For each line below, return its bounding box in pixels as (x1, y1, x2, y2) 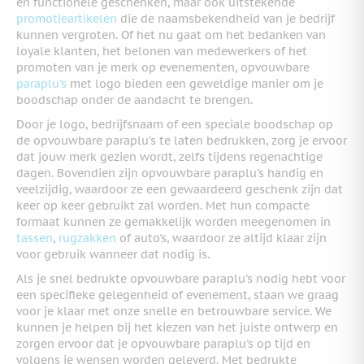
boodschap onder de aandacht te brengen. (16, 93, 253, 108)
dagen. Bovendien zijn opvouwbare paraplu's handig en (16, 166, 323, 181)
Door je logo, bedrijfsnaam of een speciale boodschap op (16, 117, 333, 132)
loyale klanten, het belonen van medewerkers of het (16, 44, 307, 59)
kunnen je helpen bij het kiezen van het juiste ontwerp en (16, 320, 338, 336)
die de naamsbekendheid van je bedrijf (117, 11, 335, 27)
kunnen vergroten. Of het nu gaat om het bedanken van (16, 28, 326, 43)
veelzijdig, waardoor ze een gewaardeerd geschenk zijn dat (16, 182, 343, 197)
